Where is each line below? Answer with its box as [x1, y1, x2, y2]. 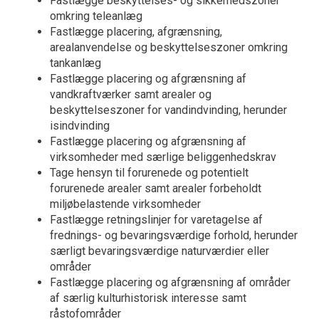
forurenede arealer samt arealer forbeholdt [50, 181, 261, 195]
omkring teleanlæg [50, 9, 142, 23]
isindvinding [50, 118, 110, 132]
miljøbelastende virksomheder [50, 197, 201, 211]
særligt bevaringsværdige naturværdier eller [50, 244, 269, 258]
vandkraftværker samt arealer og [50, 87, 211, 101]
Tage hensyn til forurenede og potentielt [50, 165, 249, 179]
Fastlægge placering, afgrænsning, [50, 24, 222, 38]
